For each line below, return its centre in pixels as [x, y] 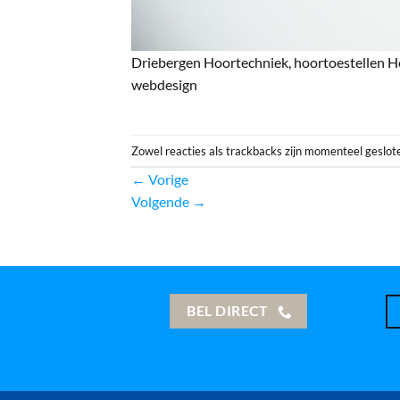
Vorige [167, 179]
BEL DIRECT [228, 311]
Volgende [162, 202]
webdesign [164, 84]
